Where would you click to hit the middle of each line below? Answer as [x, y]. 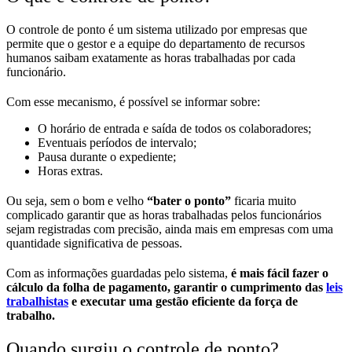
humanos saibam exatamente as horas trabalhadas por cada [151, 58]
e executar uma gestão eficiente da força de [183, 302]
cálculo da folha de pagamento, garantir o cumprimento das [166, 288]
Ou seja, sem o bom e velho [77, 201]
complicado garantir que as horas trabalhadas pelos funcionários [164, 215]
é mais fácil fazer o [280, 273]
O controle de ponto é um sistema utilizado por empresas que [157, 30]
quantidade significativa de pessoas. [94, 244]
